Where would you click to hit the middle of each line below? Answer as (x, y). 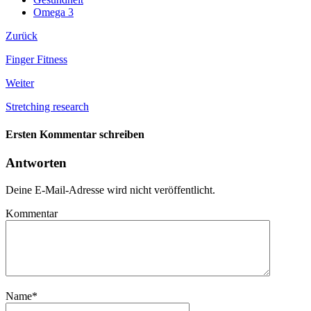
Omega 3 (53, 12)
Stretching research (47, 107)
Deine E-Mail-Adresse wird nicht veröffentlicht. (110, 190)
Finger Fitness (36, 60)
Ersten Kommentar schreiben (75, 134)
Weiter (20, 83)
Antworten (36, 162)
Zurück (22, 36)
